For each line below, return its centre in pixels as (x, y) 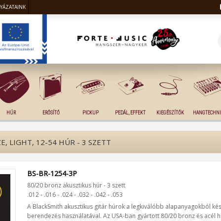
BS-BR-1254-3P (52, 173)
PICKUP (91, 113)
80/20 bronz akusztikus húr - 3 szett (76, 185)
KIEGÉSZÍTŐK (170, 113)
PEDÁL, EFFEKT (130, 113)
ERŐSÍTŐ (51, 113)
